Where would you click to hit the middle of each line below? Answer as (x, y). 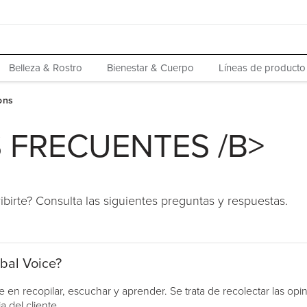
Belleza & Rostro (45, 68)
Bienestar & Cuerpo (150, 68)
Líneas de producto (262, 68)
